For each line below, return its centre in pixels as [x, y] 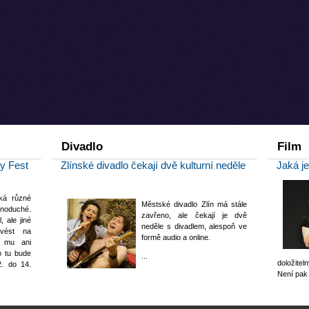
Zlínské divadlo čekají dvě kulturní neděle [153, 165]
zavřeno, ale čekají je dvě [195, 215]
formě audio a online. [176, 237]
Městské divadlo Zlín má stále [195, 204]
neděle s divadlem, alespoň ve [195, 226]
